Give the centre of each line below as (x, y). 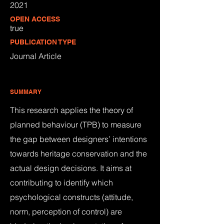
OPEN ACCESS (35, 19)
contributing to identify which (61, 182)
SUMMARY (26, 92)
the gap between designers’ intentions (78, 139)
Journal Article (36, 56)
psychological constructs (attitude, (71, 197)
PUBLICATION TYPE (43, 42)
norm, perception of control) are (66, 211)
